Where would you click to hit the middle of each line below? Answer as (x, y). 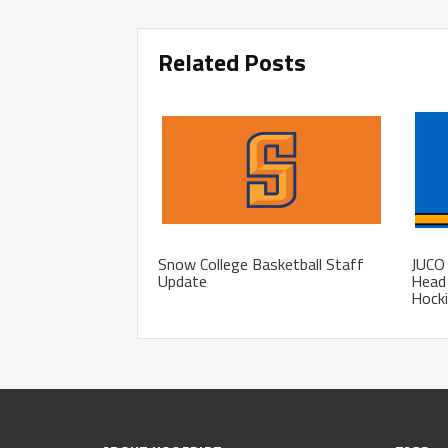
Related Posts (232, 61)
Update (182, 280)
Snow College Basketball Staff (261, 263)
